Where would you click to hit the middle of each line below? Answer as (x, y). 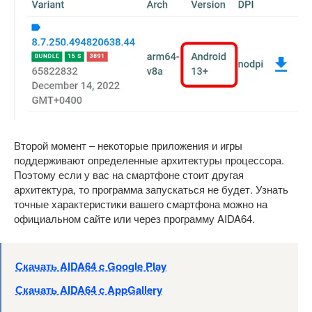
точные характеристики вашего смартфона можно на (141, 203)
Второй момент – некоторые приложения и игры (128, 145)
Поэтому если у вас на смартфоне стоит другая (129, 174)
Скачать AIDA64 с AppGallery (89, 289)
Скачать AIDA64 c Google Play (91, 266)
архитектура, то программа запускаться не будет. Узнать (151, 189)
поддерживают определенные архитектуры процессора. (149, 159)
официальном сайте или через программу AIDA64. (134, 218)
